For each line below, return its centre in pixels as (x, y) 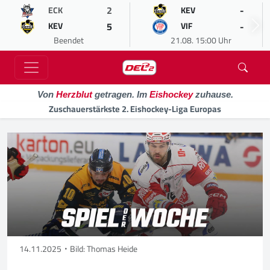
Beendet (68, 40)
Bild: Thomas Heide (104, 249)
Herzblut (74, 94)
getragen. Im (121, 94)
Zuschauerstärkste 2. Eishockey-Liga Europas (135, 109)
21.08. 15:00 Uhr (201, 40)
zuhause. (213, 94)
